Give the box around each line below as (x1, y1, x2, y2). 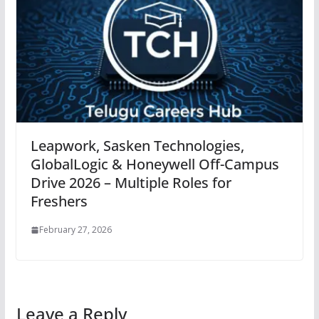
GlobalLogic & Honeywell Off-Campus (30, 155, 279, 174)
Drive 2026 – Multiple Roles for (30, 173, 231, 193)
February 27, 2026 (38, 224, 112, 236)
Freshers (30, 192, 88, 211)
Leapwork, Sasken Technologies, (30, 136, 244, 156)
